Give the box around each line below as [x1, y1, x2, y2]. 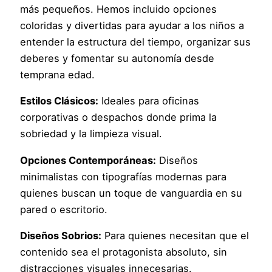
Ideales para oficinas [98, 95, 200, 107]
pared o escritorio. [20, 203, 108, 216]
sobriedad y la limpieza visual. [20, 127, 163, 140]
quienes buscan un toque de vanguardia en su [20, 186, 243, 199]
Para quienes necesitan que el [101, 229, 250, 242]
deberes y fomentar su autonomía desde [20, 52, 215, 65]
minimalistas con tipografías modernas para [20, 170, 227, 183]
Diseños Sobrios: [20, 229, 102, 242]
